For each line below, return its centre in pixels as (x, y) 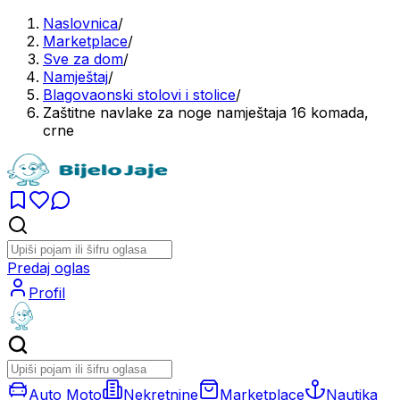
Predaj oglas (49, 268)
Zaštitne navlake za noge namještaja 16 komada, (206, 112)
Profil (47, 293)
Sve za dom (83, 59)
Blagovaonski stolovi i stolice (139, 95)
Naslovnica (80, 23)
